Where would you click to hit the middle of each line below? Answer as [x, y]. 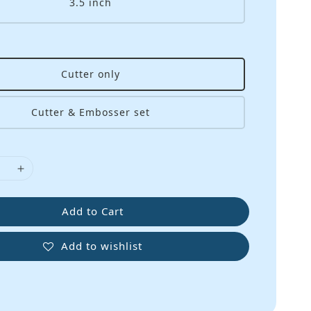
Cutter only [91, 74]
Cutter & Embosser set [91, 112]
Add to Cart [92, 211]
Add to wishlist [101, 245]
